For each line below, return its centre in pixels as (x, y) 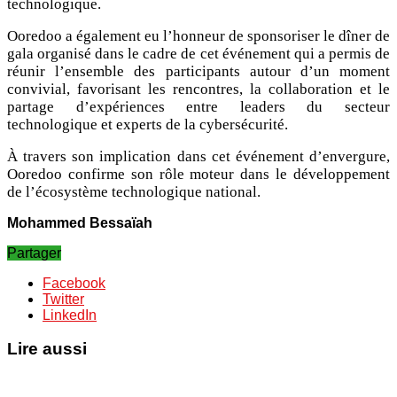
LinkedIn (70, 315)
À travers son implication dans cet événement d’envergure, (198, 156)
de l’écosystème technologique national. (134, 191)
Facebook (74, 283)
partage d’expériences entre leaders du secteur (198, 106)
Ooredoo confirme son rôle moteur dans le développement (198, 174)
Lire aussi (47, 349)
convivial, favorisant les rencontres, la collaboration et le (198, 89)
